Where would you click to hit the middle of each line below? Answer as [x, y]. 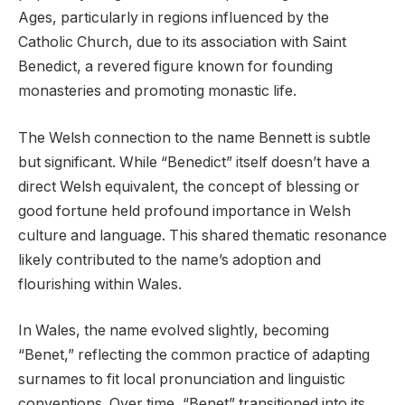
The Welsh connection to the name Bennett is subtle [194, 137]
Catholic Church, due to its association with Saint [182, 42]
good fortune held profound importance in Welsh [184, 211]
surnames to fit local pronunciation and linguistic [182, 380]
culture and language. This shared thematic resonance [202, 235]
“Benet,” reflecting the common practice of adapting [194, 355]
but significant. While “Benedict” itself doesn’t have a [194, 162]
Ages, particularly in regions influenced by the [174, 17]
